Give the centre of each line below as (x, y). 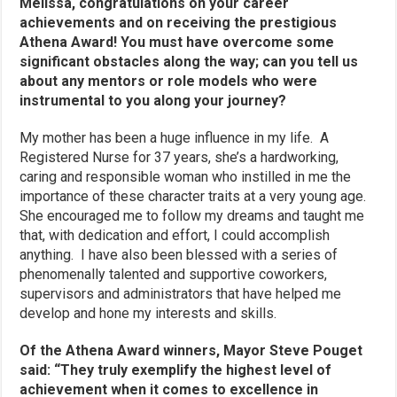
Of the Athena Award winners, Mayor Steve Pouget (191, 350)
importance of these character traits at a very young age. (195, 196)
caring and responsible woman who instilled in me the (186, 176)
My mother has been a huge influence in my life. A (175, 137)
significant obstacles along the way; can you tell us (189, 61)
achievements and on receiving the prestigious (179, 22)
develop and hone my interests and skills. (148, 313)
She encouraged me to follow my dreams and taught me (192, 215)
